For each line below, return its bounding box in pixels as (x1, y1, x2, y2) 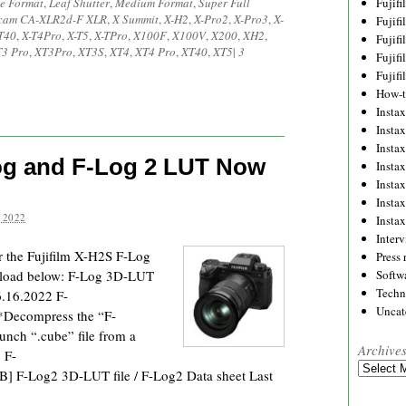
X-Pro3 (234, 11, 268, 27)
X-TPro (94, 27, 128, 43)
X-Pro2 (194, 11, 228, 27)
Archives (357, 359, 401, 375)
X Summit (112, 11, 159, 27)
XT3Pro (34, 43, 72, 60)
